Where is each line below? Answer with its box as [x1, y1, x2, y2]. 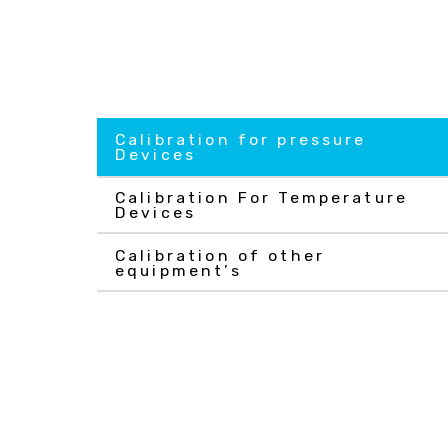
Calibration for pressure [115, 130, 367, 149]
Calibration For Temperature [115, 188, 409, 207]
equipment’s [115, 261, 242, 280]
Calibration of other [115, 246, 325, 265]
